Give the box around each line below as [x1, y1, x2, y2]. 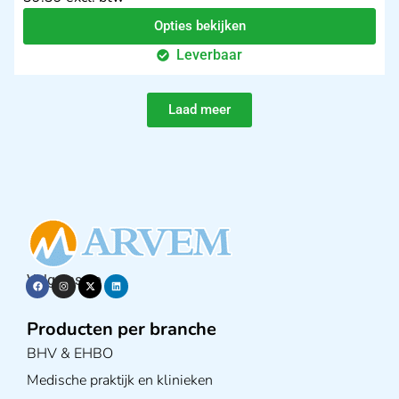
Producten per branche [27, 316, 216, 341]
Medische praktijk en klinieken [27, 370, 213, 390]
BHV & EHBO [27, 343, 113, 363]
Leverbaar [176, 46, 243, 64]
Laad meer [168, 102, 231, 118]
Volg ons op [27, 272, 102, 289]
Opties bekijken [153, 18, 246, 35]
